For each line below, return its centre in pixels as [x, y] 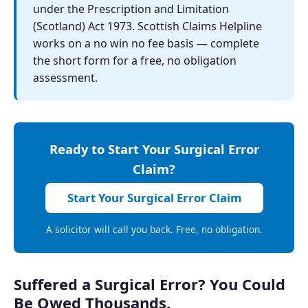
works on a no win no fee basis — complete [146, 43]
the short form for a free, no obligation [135, 60]
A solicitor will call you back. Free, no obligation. [154, 230]
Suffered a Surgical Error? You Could [150, 284]
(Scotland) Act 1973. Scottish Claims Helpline [147, 26]
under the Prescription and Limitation [131, 9]
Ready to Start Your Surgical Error [154, 149]
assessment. [65, 78]
